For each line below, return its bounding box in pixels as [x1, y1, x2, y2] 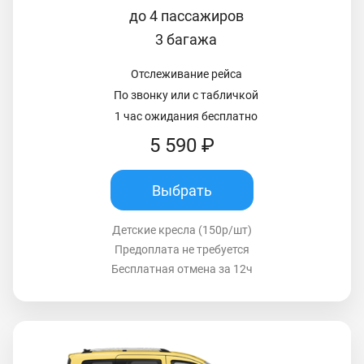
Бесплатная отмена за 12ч [111, 262, 253, 276]
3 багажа [155, 31, 217, 49]
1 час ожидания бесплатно [115, 110, 258, 123]
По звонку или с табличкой [114, 89, 258, 102]
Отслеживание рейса [130, 67, 242, 81]
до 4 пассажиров [128, 7, 244, 25]
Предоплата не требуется [115, 243, 249, 257]
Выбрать [152, 181, 212, 199]
